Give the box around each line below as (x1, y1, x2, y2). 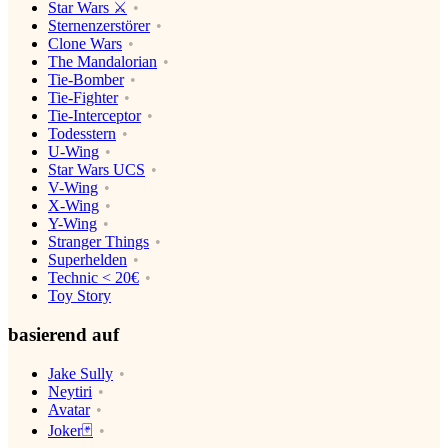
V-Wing (48, 179, 98, 197)
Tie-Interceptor (48, 107, 141, 125)
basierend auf (8, 323, 119, 345)
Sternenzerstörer (48, 17, 150, 35)
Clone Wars (48, 35, 122, 53)
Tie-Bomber (48, 71, 124, 89)
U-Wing (48, 143, 99, 161)
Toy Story (48, 287, 111, 305)
